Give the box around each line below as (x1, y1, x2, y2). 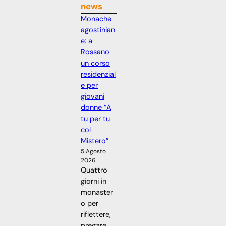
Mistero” (81, 136, 108, 146)
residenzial (81, 70, 116, 80)
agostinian (81, 25, 115, 35)
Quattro (81, 165, 107, 176)
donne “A (81, 103, 111, 113)
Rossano (81, 47, 109, 58)
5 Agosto (81, 147, 106, 156)
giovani (81, 92, 104, 102)
